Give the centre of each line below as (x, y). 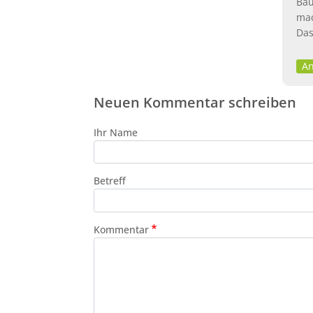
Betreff (109, 181)
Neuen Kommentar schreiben (195, 102)
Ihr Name (115, 132)
